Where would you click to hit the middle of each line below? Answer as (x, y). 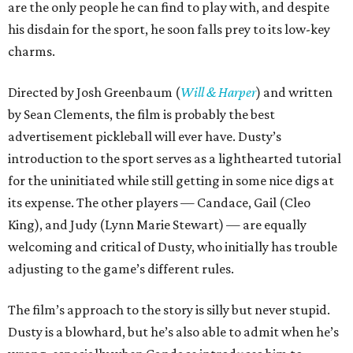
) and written (294, 93)
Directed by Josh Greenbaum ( (94, 93)
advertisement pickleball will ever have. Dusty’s (145, 137)
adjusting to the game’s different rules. (121, 269)
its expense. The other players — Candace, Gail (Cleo (159, 203)
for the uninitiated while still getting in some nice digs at (171, 181)
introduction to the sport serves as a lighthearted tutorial (175, 159)
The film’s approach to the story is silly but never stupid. (169, 310)
